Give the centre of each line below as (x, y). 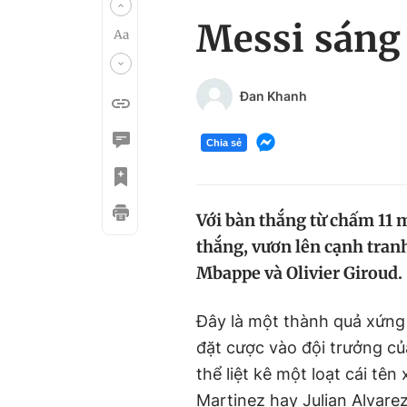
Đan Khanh (273, 96)
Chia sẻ (224, 142)
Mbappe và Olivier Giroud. (299, 273)
